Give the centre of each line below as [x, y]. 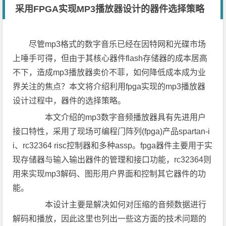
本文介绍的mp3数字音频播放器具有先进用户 [118, 117]
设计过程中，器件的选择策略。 [69, 101]
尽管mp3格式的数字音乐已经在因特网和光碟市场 [118, 44]
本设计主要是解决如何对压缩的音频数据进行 [118, 205]
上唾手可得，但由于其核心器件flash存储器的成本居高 [110, 58]
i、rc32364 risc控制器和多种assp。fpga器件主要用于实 [113, 146]
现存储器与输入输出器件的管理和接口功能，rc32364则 [112, 160]
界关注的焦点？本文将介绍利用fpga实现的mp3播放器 [109, 87]
